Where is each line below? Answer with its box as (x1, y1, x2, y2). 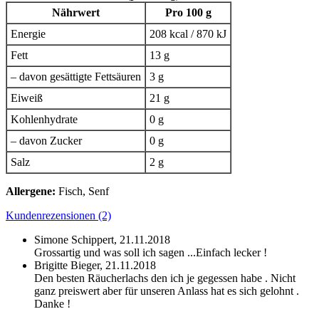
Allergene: (6, 184, 56, 197)
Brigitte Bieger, (34, 258, 105, 271)
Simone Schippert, (34, 233, 120, 246)
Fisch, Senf (56, 184, 109, 197)
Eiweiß (11, 91, 43, 104)
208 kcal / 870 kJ (150, 27, 226, 40)
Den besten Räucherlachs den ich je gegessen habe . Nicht (34, 271, 296, 284)
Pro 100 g (164, 6, 211, 19)
